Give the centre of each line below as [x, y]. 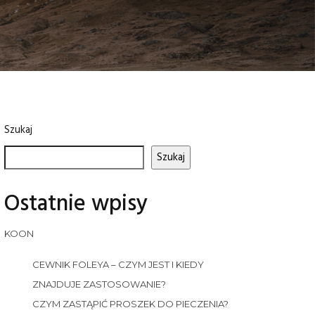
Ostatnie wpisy [76, 205]
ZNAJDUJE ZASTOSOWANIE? [99, 284]
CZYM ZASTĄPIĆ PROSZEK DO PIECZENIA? [130, 304]
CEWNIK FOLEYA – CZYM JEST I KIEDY [118, 265]
